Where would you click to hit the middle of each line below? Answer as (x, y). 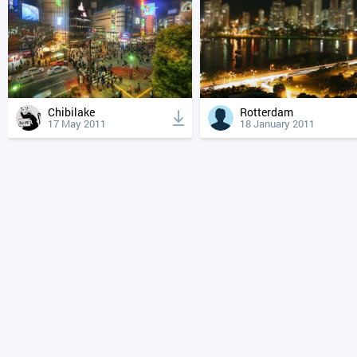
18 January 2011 (277, 123)
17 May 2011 (77, 123)
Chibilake (75, 112)
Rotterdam (270, 112)
